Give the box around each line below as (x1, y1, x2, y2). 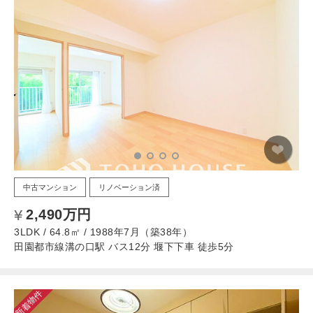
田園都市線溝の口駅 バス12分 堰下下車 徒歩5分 (14, 240, 234, 252)
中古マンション (23, 182, 77, 191)
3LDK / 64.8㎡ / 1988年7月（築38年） (14, 226, 192, 238)
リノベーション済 (99, 182, 160, 191)
